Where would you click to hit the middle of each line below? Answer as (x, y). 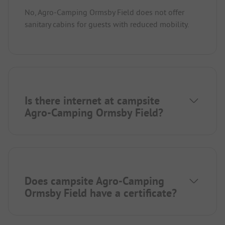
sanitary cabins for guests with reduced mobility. (107, 24)
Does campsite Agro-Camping (94, 181)
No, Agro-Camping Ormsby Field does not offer (104, 12)
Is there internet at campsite (92, 101)
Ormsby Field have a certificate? (101, 193)
